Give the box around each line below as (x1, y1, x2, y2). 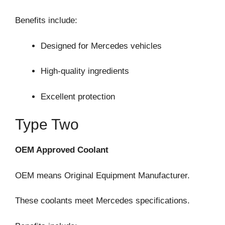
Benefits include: (15, 16, 77, 26)
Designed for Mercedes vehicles (41, 41, 162, 51)
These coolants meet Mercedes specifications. (15, 196, 190, 206)
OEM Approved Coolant (15, 145, 108, 155)
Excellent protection (41, 91, 115, 101)
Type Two (15, 116, 79, 133)
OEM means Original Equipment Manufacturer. (15, 170, 190, 180)
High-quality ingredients (41, 66, 129, 76)
